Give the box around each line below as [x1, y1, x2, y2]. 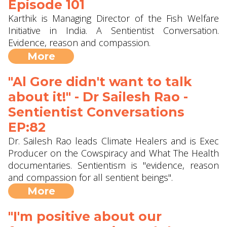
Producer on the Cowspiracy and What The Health [8, 147, 219, 159]
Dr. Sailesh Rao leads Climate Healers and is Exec [8, 135, 219, 147]
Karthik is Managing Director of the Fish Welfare [8, 12, 219, 24]
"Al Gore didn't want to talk [8, 74, 192, 89]
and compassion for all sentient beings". [8, 171, 173, 183]
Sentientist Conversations [8, 104, 184, 120]
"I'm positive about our [8, 209, 162, 224]
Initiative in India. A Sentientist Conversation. [8, 24, 219, 36]
